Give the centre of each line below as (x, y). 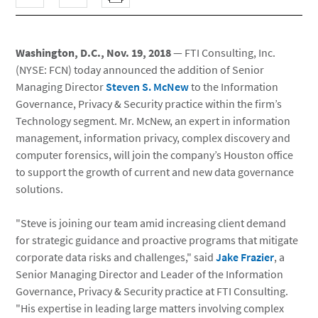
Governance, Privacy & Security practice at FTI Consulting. (152, 291)
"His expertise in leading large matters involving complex (150, 308)
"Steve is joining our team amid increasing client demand (151, 223)
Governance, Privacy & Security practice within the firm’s (149, 104)
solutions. (40, 189)
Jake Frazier (245, 257)
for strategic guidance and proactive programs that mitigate (157, 240)
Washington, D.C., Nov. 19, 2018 (95, 53)
